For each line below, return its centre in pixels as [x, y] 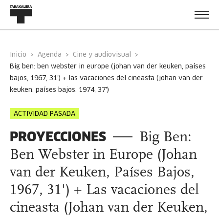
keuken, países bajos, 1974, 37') [59, 90]
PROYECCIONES [58, 137]
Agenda [52, 55]
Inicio [19, 55]
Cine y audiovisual [102, 55]
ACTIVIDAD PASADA [44, 114]
